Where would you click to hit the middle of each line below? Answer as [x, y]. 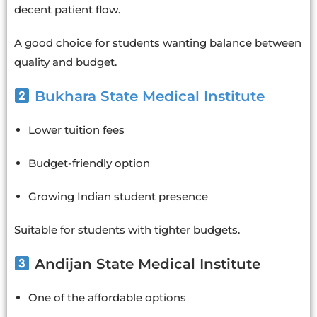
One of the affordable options [107, 297]
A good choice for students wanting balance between [158, 42]
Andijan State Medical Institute [145, 264]
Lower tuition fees [76, 129]
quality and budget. [65, 62]
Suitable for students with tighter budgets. [127, 229]
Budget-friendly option [89, 163]
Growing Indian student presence [118, 196]
